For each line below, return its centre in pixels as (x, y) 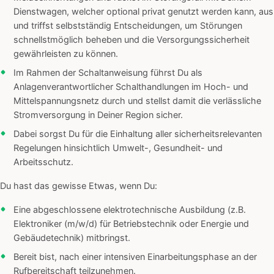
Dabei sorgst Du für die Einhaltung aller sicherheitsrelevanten (138, 134)
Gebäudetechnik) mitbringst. (72, 238)
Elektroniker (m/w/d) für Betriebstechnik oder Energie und (131, 224)
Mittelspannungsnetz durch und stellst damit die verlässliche (137, 101)
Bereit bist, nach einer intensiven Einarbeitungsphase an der (135, 257)
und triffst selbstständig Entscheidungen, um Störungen (128, 26)
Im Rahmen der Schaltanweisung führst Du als (108, 73)
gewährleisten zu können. (66, 54)
